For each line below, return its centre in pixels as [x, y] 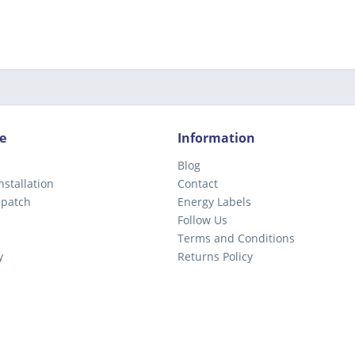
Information [216, 138]
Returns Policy [215, 257]
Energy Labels [214, 202]
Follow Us [202, 220]
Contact [198, 184]
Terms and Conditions [236, 239]
